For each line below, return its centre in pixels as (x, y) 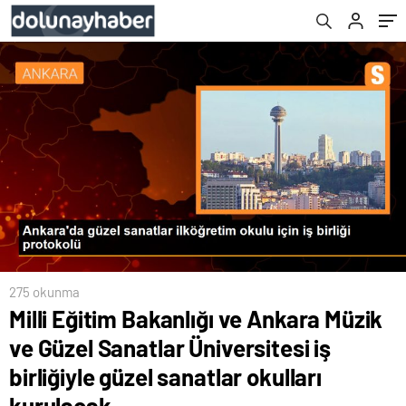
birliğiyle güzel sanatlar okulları (165, 377)
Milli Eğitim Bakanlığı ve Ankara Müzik (196, 319)
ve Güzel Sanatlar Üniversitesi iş (170, 348)
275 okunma (44, 292)
